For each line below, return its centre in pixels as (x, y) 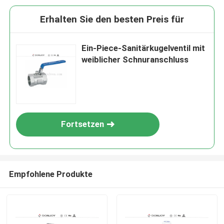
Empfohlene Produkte (50, 174)
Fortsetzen (83, 124)
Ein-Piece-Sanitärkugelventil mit (143, 48)
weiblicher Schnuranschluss (135, 60)
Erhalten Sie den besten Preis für (112, 19)
